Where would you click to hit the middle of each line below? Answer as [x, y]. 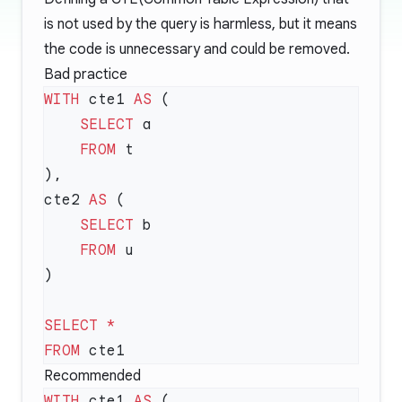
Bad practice [86, 74]
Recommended [92, 376]
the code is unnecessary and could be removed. [197, 49]
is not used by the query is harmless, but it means [201, 24]
